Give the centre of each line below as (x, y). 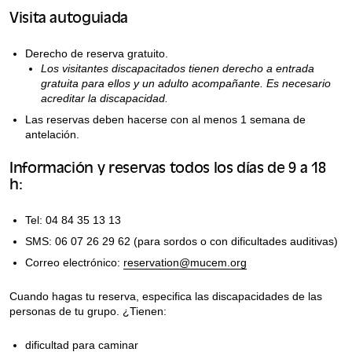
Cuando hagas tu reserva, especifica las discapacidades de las (166, 296)
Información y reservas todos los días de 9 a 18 (168, 169)
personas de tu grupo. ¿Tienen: (88, 311)
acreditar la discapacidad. (104, 98)
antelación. (52, 134)
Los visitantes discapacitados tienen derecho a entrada (178, 68)
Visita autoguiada (69, 19)
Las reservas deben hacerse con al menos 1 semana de (165, 119)
